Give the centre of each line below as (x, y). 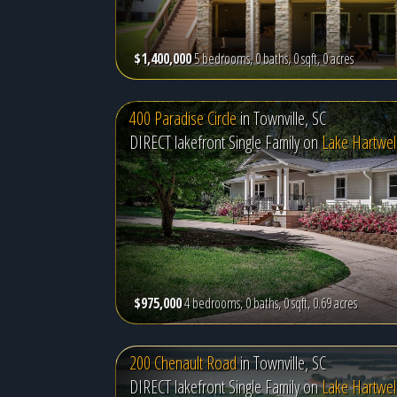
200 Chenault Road (183, 363)
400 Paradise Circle (183, 118)
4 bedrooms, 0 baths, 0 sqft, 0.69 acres (271, 303)
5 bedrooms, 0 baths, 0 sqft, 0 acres (274, 58)
